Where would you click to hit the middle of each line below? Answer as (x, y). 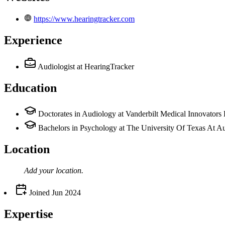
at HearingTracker (105, 66)
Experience (33, 40)
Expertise (29, 214)
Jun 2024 (66, 193)
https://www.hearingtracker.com (84, 19)
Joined (38, 193)
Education (30, 88)
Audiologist (56, 66)
